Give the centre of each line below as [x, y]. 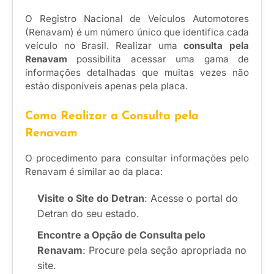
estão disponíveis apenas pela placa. [106, 86]
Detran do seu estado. [88, 213]
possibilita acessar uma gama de [158, 59]
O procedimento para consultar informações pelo [137, 158]
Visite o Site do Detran [91, 198]
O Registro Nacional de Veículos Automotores [137, 18]
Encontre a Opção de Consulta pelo [121, 235]
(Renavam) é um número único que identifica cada [137, 32]
